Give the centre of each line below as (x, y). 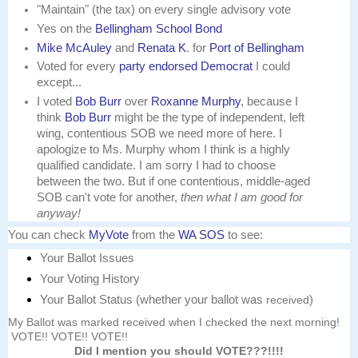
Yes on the (66, 28)
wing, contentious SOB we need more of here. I (160, 133)
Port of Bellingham (257, 48)
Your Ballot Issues (87, 259)
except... (60, 83)
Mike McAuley (75, 48)
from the (152, 235)
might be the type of (166, 117)
